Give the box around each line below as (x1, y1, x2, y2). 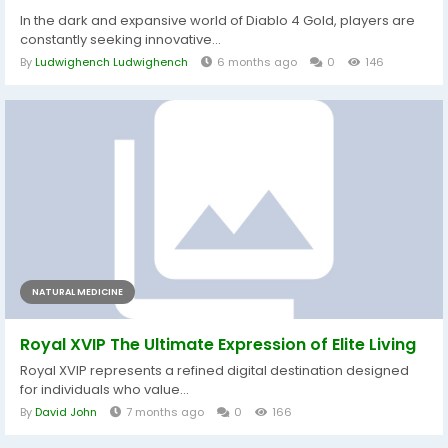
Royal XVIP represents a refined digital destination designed (20, 361, 409, 380)
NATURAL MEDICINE (32, 286, 123, 298)
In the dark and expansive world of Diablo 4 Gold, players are (20, 11, 415, 30)
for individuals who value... (20, 380, 189, 399)
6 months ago (217, 54, 297, 70)
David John (35, 404, 97, 420)
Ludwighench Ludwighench (35, 54, 188, 70)
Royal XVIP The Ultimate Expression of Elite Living (20, 333, 416, 356)
